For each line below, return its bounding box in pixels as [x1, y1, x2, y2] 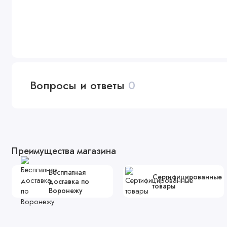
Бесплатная [48, 167, 86, 178]
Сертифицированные [153, 172, 222, 182]
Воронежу [48, 185, 82, 196]
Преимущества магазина [11, 144, 116, 158]
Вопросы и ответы [30, 77, 129, 93]
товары [153, 181, 176, 192]
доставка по [48, 176, 89, 187]
